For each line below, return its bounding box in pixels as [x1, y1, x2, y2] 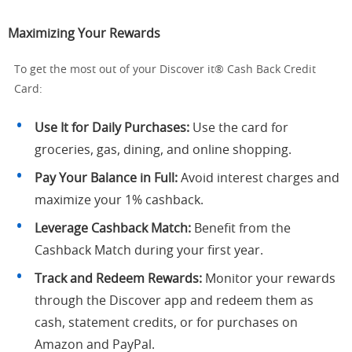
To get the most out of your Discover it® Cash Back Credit [14, 64, 316, 75]
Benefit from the [191, 222, 291, 235]
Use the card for [189, 122, 288, 134]
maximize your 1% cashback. [35, 194, 203, 207]
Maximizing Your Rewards [8, 27, 160, 40]
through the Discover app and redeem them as [35, 295, 313, 307]
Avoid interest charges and [178, 172, 339, 185]
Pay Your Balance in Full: [35, 172, 178, 185]
